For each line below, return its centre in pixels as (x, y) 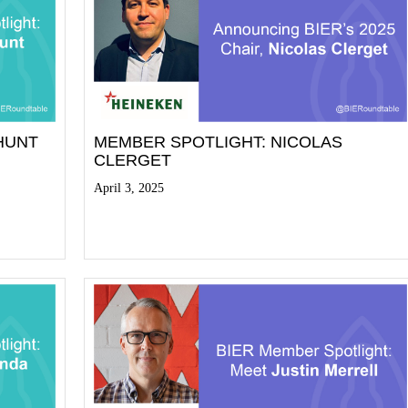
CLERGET (133, 161)
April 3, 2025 (129, 189)
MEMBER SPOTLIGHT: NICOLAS (219, 143)
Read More (135, 229)
